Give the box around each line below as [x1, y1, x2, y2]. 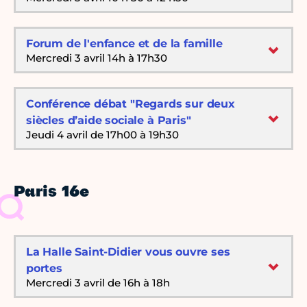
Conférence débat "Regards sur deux [26, 97, 235, 111]
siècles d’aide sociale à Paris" [26, 114, 191, 127]
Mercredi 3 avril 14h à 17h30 [26, 51, 167, 65]
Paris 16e [14, 185, 89, 201]
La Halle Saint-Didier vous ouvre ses [26, 245, 230, 259]
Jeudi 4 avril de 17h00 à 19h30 [26, 128, 179, 142]
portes [26, 262, 62, 275]
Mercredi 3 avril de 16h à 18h [26, 276, 170, 290]
